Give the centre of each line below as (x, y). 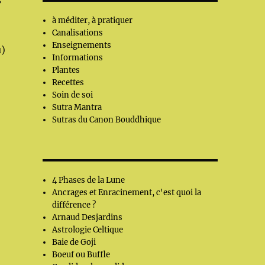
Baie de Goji (74, 242)
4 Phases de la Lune (89, 180)
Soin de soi (73, 95)
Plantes (66, 70)
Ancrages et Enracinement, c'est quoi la (127, 193)
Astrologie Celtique (88, 230)
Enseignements (82, 45)
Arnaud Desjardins (88, 217)
